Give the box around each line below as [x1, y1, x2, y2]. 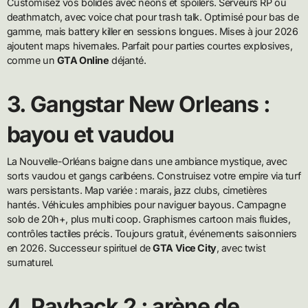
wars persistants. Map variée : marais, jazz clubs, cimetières [6, 184, 267, 197]
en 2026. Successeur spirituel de [6, 242, 153, 254]
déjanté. [109, 54, 146, 66]
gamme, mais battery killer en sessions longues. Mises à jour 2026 [6, 25, 298, 37]
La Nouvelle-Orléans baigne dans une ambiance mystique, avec [6, 155, 287, 168]
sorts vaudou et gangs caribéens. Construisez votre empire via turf [6, 170, 301, 182]
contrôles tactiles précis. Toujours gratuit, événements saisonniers [6, 228, 297, 240]
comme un [6, 54, 57, 66]
